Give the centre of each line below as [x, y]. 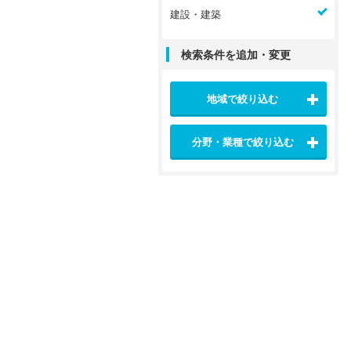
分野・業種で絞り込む [242, 142]
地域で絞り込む [242, 99]
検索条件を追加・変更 [236, 54]
